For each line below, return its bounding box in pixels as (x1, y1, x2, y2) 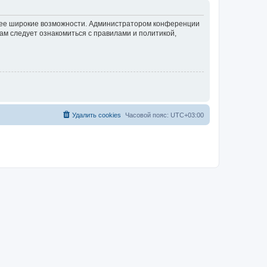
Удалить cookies (72, 111, 121, 119)
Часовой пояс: (125, 111, 170, 119)
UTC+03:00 (170, 111, 204, 119)
